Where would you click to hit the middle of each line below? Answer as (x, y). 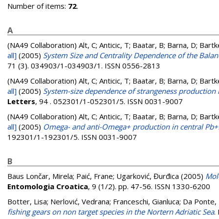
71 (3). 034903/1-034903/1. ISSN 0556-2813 (84, 66)
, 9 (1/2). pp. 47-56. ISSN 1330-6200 (149, 186)
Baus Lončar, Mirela (40, 176)
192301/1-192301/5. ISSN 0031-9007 (72, 137)
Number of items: (38, 6)
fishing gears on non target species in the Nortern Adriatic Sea (111, 212)
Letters (21, 101)
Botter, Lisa (27, 201)
